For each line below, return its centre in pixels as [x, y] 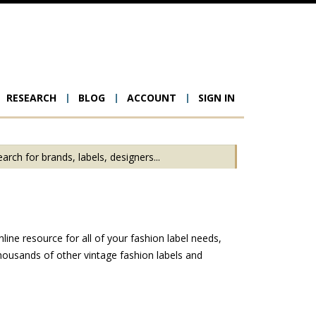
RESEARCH [31, 98]
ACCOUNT [152, 98]
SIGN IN [217, 98]
